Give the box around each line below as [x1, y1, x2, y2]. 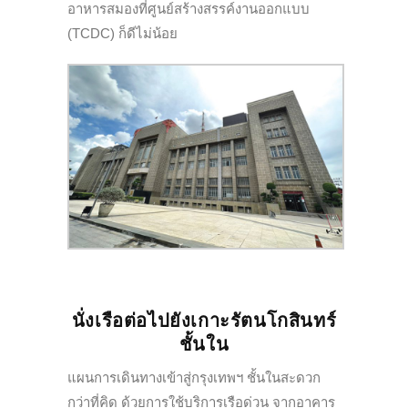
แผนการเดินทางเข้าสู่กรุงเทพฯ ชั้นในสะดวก [67, 370, 321, 386]
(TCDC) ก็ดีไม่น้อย [67, 25, 178, 42]
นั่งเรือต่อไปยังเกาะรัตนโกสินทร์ [71, 311, 337, 331]
